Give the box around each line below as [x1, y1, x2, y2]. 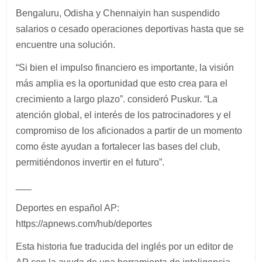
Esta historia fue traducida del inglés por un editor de [16, 242, 234, 251]
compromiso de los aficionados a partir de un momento [16, 126, 243, 136]
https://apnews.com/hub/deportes [16, 219, 153, 229]
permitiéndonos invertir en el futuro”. [16, 157, 165, 167]
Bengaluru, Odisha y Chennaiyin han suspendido [16, 8, 220, 18]
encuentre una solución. [16, 40, 116, 50]
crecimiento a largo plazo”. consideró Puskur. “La [16, 94, 218, 104]
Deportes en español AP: [16, 203, 120, 213]
